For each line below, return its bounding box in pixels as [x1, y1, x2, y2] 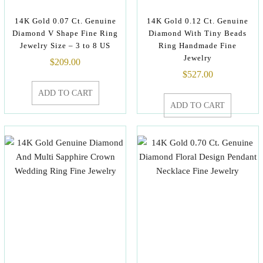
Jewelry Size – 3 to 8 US [20, 41, 110, 50]
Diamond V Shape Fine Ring [12, 29, 118, 38]
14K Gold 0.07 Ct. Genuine [14, 16, 116, 25]
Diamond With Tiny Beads [149, 29, 247, 38]
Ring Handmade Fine [159, 41, 237, 50]
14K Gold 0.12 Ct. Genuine [147, 16, 249, 25]
